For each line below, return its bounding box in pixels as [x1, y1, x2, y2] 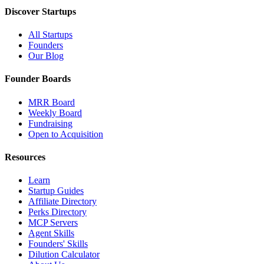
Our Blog [28, 50, 64, 61]
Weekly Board [28, 107, 82, 118]
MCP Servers [28, 217, 78, 228]
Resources [5, 151, 45, 162]
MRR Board [28, 97, 75, 107]
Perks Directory [28, 207, 87, 217]
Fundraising [28, 118, 72, 128]
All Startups [28, 29, 72, 39]
